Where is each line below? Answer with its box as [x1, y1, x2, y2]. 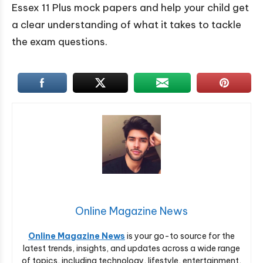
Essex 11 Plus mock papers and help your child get [12, 1, 249, 15]
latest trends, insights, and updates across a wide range [23, 243, 240, 254]
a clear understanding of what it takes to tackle [12, 18, 241, 32]
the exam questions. [12, 35, 107, 49]
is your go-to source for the [125, 231, 235, 242]
